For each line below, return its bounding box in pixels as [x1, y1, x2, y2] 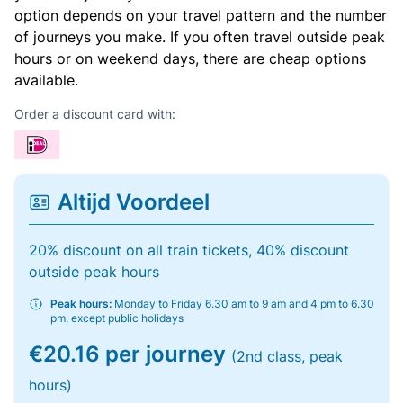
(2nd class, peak [231, 347, 343, 365]
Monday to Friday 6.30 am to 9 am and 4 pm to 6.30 [112, 297, 374, 310]
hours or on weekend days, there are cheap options [14, 49, 366, 67]
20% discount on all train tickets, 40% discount [29, 241, 349, 259]
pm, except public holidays [50, 311, 184, 325]
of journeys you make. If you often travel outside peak [14, 28, 385, 46]
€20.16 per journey [29, 341, 231, 367]
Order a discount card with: [14, 106, 175, 121]
